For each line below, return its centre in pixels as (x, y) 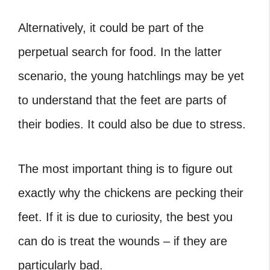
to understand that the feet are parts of (122, 100)
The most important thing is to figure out (125, 169)
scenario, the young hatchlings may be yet (131, 76)
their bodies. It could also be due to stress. (132, 124)
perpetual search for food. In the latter (120, 52)
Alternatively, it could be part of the (111, 28)
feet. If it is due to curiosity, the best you (125, 217)
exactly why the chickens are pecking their (131, 193)
